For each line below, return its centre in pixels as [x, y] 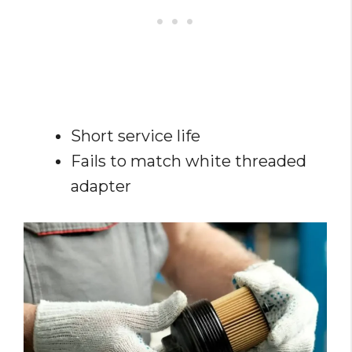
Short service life [136, 136]
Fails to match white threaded [189, 161]
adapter [101, 187]
